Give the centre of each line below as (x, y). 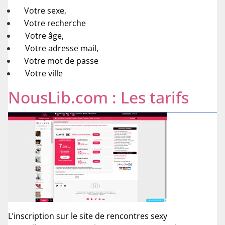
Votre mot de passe (61, 61)
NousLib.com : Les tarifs (98, 97)
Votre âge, (44, 36)
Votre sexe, (45, 11)
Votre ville (44, 74)
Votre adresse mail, (62, 48)
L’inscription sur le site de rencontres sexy (88, 216)
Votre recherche (55, 23)
